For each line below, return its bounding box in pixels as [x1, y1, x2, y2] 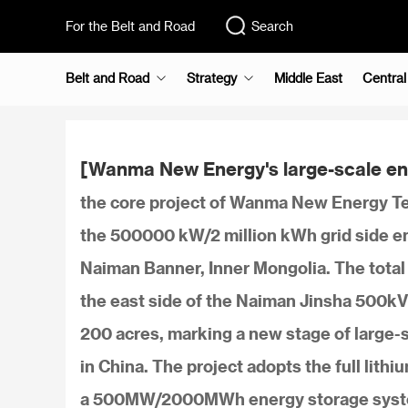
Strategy [187, 70, 237, 86]
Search [251, 18, 293, 34]
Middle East [274, 70, 342, 86]
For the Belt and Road [66, 18, 195, 34]
